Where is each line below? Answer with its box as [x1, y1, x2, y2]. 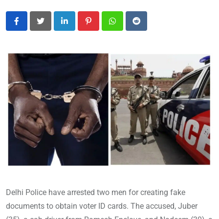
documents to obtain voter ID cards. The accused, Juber [6, 201, 197, 211]
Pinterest [88, 22, 118, 32]
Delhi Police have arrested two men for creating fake [6, 188, 185, 197]
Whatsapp [111, 22, 147, 32]
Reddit [135, 22, 158, 32]
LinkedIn [64, 22, 93, 32]
